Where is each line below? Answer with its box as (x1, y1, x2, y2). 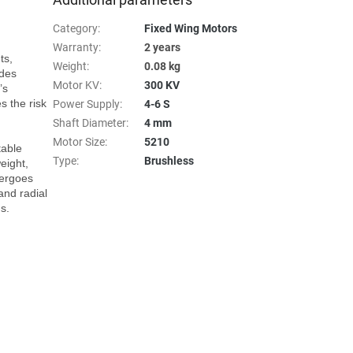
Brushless (144, 154, 195, 167)
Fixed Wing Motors (144, 21, 238, 35)
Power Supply (53, 97, 121, 110)
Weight (53, 59, 87, 72)
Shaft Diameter (53, 116, 127, 129)
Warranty (53, 40, 99, 54)
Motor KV (53, 78, 100, 91)
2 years (144, 40, 181, 54)
